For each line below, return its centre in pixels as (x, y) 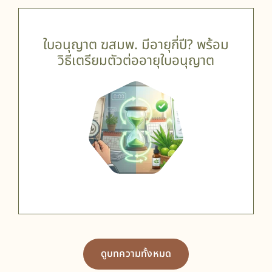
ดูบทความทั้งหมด (136, 254)
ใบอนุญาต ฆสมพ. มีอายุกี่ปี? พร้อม (136, 45)
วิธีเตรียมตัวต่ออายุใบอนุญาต (136, 60)
